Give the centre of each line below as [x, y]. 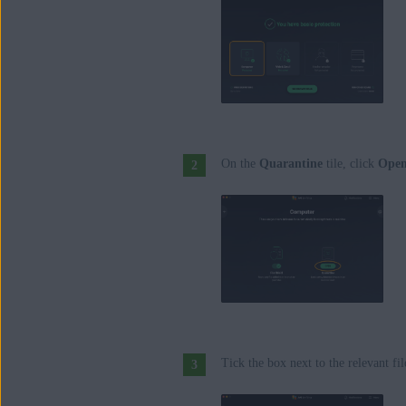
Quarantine [291, 163]
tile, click [350, 163]
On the [240, 163]
